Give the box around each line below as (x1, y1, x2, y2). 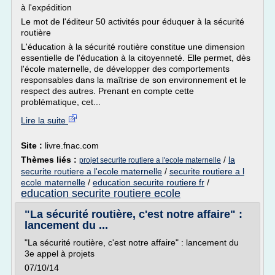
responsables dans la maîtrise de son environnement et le (21, 75, 246, 85)
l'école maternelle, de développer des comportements (21, 64, 230, 74)
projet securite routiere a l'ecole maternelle (79, 156, 221, 165)
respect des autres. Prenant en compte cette (21, 86, 194, 96)
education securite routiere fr (93, 177, 204, 187)
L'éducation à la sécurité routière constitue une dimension (21, 42, 245, 52)
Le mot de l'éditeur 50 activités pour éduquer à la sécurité (21, 17, 244, 26)
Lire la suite (21, 115, 68, 125)
